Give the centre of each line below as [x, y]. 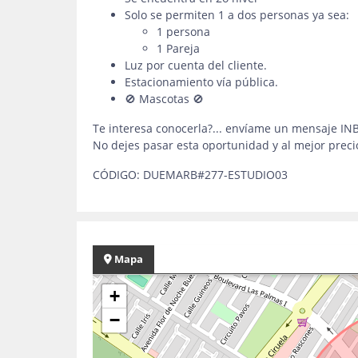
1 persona [185, 32]
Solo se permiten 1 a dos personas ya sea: [237, 15]
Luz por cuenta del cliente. [196, 65]
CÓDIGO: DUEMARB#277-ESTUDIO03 [190, 175]
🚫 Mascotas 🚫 [164, 99]
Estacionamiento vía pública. [201, 82]
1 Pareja [180, 48]
